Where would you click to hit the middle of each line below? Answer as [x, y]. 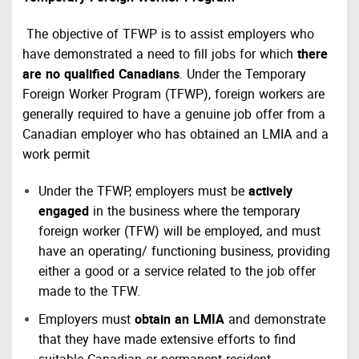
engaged [64, 213]
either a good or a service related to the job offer [177, 273]
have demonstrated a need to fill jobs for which [159, 56]
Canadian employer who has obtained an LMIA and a [175, 136]
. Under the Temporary [242, 76]
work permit [56, 156]
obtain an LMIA [180, 320]
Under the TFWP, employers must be [144, 193]
